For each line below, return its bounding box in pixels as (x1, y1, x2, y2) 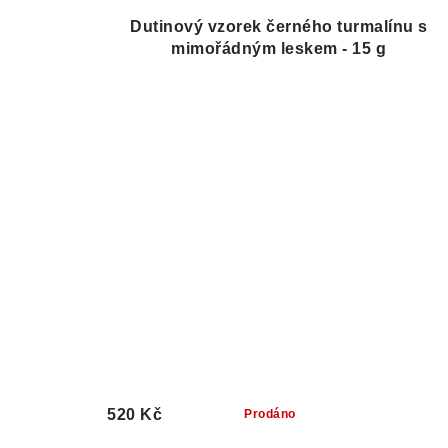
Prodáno (244, 407, 296, 422)
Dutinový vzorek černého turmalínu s (130, 18, 428, 36)
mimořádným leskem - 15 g (171, 40, 387, 58)
